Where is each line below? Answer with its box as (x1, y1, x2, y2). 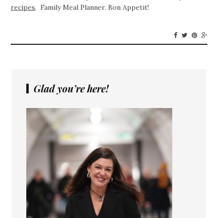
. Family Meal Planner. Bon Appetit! (35, 3, 149, 12)
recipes (11, 3, 36, 12)
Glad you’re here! (34, 82, 109, 95)
